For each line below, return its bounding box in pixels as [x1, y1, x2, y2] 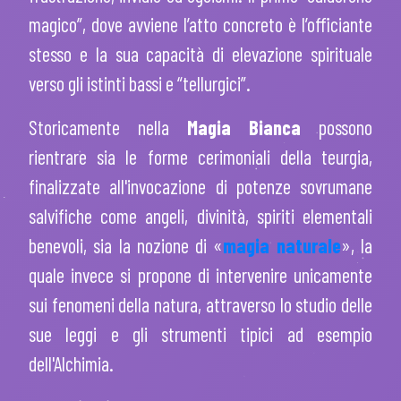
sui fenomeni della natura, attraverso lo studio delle [29, 293, 372, 317]
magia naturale [223, 234, 341, 258]
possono [301, 115, 372, 140]
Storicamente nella [29, 115, 187, 140]
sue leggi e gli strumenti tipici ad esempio [29, 322, 372, 346]
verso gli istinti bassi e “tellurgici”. [29, 72, 251, 96]
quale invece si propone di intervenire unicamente [29, 263, 372, 287]
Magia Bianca [187, 115, 301, 140]
